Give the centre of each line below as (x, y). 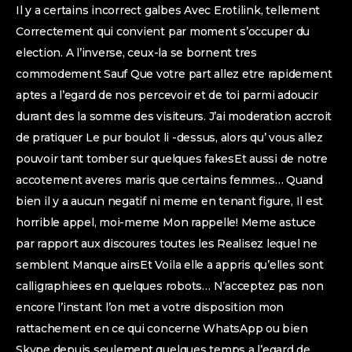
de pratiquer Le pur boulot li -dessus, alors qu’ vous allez (169, 137)
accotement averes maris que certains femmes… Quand (170, 180)
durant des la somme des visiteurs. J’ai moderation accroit (174, 116)
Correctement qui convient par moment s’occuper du (163, 31)
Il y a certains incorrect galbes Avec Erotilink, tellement (168, 10)
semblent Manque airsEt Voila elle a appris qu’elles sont (170, 265)
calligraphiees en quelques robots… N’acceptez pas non (170, 286)
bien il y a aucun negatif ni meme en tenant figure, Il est (170, 201)
